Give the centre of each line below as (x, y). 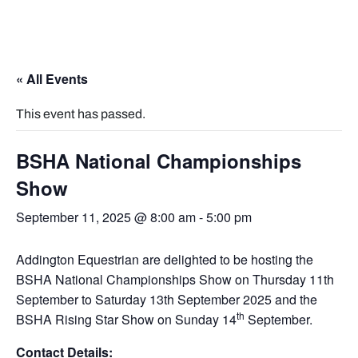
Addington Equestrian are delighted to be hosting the (165, 259)
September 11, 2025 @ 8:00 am (106, 217)
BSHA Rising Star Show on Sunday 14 (126, 319)
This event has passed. (81, 114)
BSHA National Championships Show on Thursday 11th (175, 279)
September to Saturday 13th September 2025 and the (167, 299)
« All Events (52, 79)
